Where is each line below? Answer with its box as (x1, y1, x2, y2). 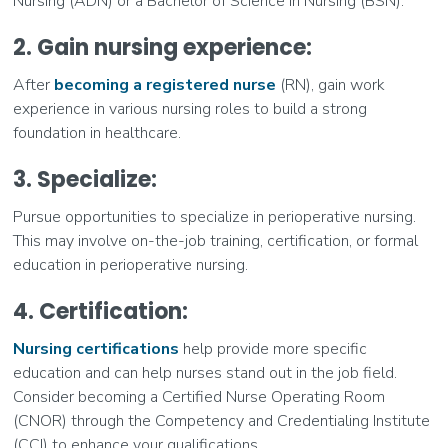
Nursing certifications (13, 338, 180, 361)
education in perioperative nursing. (13, 254, 249, 277)
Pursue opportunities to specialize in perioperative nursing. (13, 206, 417, 229)
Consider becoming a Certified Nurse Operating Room (13, 386, 386, 409)
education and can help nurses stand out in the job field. (13, 362, 398, 385)
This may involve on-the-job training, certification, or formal (13, 230, 419, 253)
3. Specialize (13, 164, 152, 196)
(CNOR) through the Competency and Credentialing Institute (13, 410, 431, 433)
